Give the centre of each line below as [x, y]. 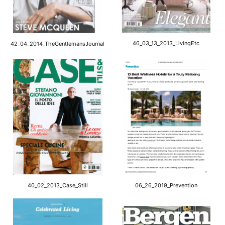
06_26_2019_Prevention [166, 186]
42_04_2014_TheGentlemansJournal [58, 44]
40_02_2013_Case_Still [58, 186]
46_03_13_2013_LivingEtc [166, 43]
